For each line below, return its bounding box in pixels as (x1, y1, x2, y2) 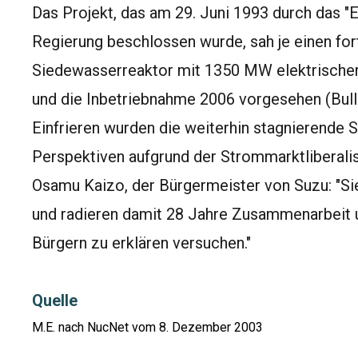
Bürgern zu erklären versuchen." (32, 233, 251, 253)
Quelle (32, 291, 78, 310)
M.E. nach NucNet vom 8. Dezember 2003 (32, 320, 263, 335)
